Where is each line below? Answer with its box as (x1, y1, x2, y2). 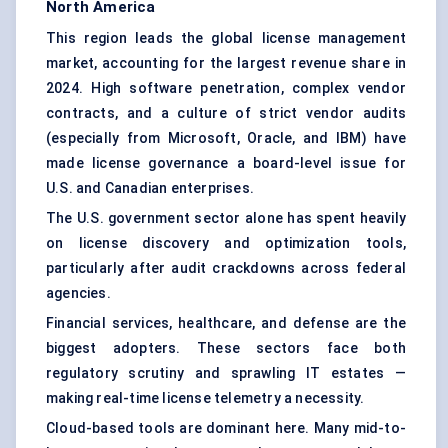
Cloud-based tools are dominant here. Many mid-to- (46, 420, 406, 437)
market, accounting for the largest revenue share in (46, 55, 406, 72)
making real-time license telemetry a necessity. (46, 390, 365, 407)
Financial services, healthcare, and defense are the (46, 315, 406, 332)
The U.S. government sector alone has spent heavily (46, 210, 406, 227)
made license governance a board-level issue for (46, 155, 406, 172)
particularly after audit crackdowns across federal (46, 260, 406, 277)
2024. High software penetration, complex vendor (46, 80, 406, 97)
